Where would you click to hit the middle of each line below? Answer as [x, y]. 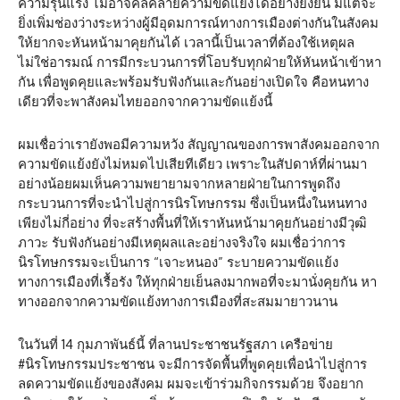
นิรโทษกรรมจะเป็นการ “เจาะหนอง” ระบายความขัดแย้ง [178, 262]
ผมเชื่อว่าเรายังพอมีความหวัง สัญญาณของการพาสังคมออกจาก [199, 145]
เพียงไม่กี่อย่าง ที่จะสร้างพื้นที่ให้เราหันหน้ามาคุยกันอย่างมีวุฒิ [192, 223]
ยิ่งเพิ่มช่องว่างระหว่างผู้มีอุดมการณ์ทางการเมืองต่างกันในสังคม [198, 23]
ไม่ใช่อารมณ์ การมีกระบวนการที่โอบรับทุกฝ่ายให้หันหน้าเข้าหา [200, 62]
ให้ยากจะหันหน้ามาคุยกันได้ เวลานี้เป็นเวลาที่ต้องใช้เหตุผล [186, 43]
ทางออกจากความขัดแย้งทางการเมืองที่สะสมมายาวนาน [178, 302]
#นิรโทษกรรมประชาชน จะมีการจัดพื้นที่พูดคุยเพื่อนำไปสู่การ [192, 364]
